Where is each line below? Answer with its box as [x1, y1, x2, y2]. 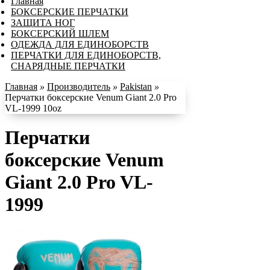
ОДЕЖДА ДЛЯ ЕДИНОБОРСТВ [11, 39, 149, 49]
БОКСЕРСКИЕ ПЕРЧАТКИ [11, 6, 128, 17]
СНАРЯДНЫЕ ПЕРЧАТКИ [11, 60, 125, 71]
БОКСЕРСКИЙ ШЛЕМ [11, 28, 109, 39]
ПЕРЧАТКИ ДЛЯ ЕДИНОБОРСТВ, [11, 49, 161, 60]
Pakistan [120, 81, 152, 92]
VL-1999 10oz [5, 102, 61, 113]
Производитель [47, 81, 110, 92]
